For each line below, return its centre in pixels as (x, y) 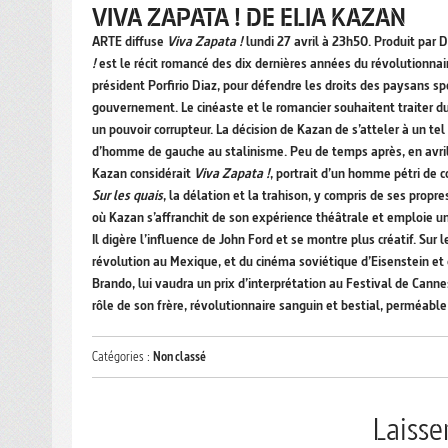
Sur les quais (127, 195)
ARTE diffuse (129, 41)
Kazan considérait (143, 173)
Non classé (179, 357)
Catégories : (122, 357)
